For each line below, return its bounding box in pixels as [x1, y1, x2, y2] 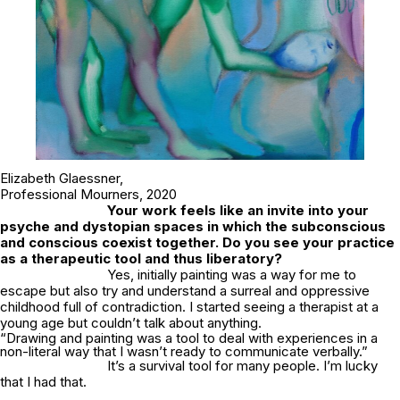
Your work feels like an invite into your [107, 201, 369, 219]
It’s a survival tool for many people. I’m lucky [107, 356, 378, 374]
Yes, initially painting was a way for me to [107, 265, 356, 283]
